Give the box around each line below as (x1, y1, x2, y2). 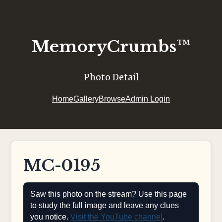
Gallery (73, 95, 99, 104)
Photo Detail (83, 71, 139, 83)
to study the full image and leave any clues (30, 201, 179, 210)
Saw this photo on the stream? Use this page (30, 190, 187, 199)
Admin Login (125, 95, 170, 104)
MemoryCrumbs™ (31, 37, 191, 57)
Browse (99, 95, 125, 104)
